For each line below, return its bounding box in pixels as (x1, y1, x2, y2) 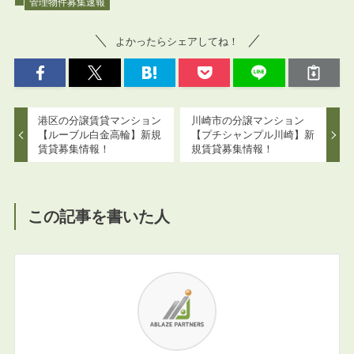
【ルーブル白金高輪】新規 (38, 128, 162, 141)
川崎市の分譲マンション (190, 114, 304, 126)
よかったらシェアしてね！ (115, 35, 239, 47)
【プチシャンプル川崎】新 (190, 128, 314, 141)
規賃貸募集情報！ (190, 142, 273, 155)
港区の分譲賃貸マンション (38, 114, 162, 126)
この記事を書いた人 (28, 207, 171, 225)
